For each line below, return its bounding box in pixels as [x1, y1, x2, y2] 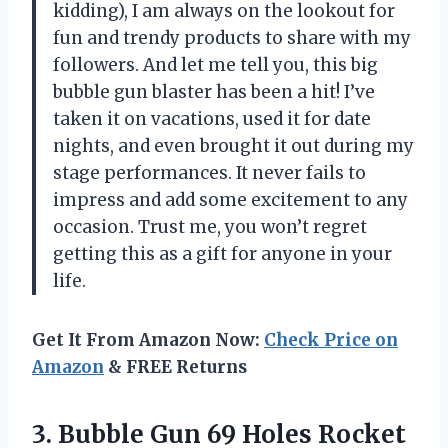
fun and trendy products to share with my [53, 27, 411, 50]
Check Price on [264, 329, 398, 352]
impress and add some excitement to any [53, 189, 408, 212]
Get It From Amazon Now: [32, 329, 264, 352]
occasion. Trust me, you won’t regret [53, 216, 367, 239]
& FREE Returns [104, 356, 247, 379]
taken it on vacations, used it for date [53, 108, 371, 131]
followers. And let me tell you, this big [53, 54, 378, 77]
